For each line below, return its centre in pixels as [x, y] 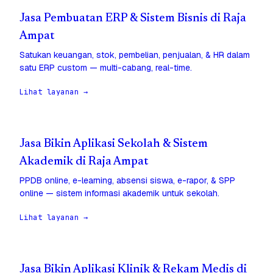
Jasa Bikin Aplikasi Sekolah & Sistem [114, 144]
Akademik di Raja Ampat [84, 162]
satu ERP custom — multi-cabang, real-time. [106, 68]
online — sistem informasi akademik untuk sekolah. [119, 193]
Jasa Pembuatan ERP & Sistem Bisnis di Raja [133, 19]
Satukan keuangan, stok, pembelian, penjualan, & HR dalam [135, 55]
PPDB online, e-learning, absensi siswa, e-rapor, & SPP [127, 181]
